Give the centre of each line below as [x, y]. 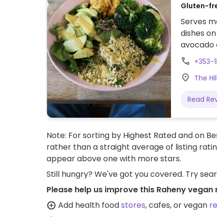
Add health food [89, 205]
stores [133, 205]
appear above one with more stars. [114, 159]
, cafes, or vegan [177, 205]
